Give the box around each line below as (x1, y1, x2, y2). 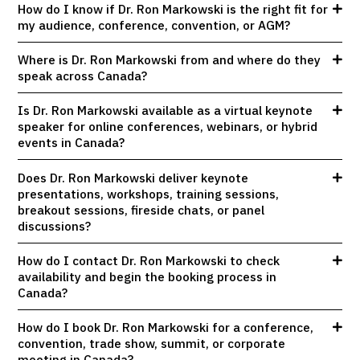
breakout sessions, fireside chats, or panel (18, 201, 265, 218)
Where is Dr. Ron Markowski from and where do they (18, 51, 321, 67)
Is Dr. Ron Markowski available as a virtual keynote (18, 102, 313, 119)
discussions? (18, 217, 92, 234)
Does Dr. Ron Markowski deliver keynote (18, 169, 249, 186)
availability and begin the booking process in (18, 268, 277, 285)
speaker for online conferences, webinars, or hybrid (18, 118, 318, 135)
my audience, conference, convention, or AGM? (18, 16, 291, 33)
